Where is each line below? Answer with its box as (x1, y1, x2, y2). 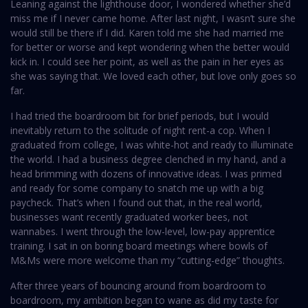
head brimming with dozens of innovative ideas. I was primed (10, 167, 282, 181)
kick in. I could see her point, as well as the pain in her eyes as (10, 55, 284, 69)
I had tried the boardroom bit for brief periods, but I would (10, 109, 269, 123)
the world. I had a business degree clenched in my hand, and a (10, 153, 286, 166)
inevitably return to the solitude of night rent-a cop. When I (10, 124, 270, 137)
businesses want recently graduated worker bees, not (10, 210, 248, 224)
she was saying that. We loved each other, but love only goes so (10, 69, 296, 83)
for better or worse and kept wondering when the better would (10, 41, 289, 54)
